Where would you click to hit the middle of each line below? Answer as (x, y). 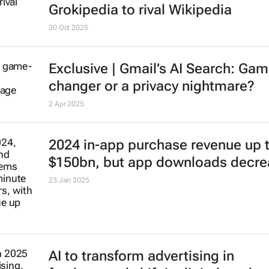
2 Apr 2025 (66, 125)
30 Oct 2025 (68, 15)
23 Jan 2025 (69, 236)
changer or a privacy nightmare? (151, 107)
